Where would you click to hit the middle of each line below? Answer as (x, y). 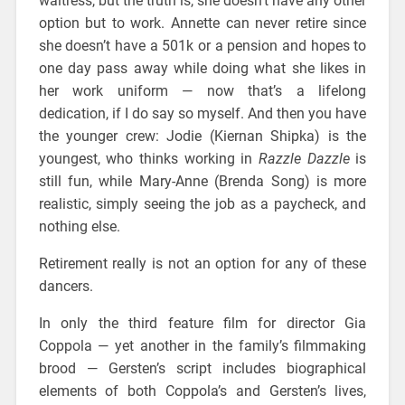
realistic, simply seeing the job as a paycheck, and (202, 203)
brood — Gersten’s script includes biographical (202, 368)
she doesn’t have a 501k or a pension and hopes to (202, 45)
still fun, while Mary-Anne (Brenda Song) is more (202, 181)
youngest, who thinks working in (149, 158)
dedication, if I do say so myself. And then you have (202, 113)
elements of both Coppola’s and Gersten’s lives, (202, 391)
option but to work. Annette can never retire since (202, 23)
